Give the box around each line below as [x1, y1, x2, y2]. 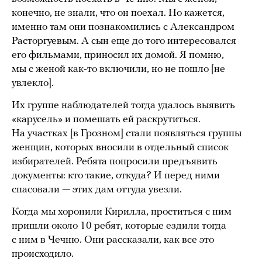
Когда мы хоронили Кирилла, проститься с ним [12, 206, 232, 218]
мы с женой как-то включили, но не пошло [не [12, 64, 225, 75]
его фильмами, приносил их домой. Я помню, [12, 50, 224, 61]
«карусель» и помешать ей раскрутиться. [12, 114, 201, 126]
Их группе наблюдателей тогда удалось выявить [12, 100, 235, 112]
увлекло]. [12, 78, 54, 89]
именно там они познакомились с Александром [12, 22, 235, 33]
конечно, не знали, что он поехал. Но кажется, [12, 8, 225, 19]
